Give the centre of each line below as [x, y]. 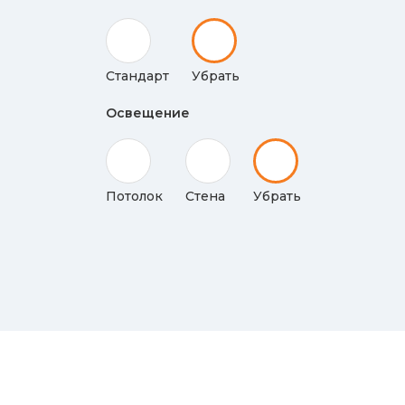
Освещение [148, 113]
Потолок [134, 196]
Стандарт [137, 76]
